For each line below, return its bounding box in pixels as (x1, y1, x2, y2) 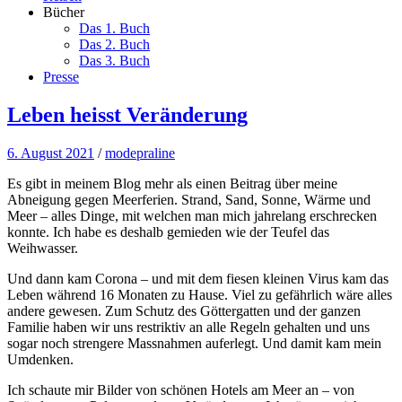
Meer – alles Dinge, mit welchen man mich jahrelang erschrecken (7, 207, 377, 223)
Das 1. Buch (79, 21, 150, 36)
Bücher (43, 4, 84, 20)
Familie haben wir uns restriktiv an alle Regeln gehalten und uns (7, 319, 370, 335)
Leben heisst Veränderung (7, 102, 248, 127)
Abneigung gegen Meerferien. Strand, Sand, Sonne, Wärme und (7, 191, 371, 207)
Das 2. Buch (79, 37, 150, 52)
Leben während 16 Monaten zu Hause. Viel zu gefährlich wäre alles (7, 286, 392, 302)
